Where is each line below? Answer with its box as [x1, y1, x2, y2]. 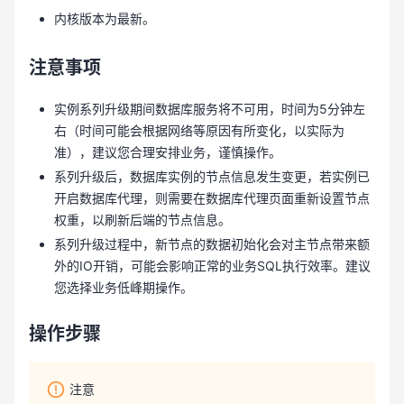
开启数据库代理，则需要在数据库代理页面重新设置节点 [54, 190, 370, 206]
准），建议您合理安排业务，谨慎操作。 [54, 144, 281, 160]
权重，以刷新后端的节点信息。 [54, 212, 231, 227]
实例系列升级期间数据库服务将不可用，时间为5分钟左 [54, 101, 365, 116]
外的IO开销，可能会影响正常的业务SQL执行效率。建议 [54, 258, 371, 273]
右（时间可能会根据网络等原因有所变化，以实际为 [54, 123, 344, 138]
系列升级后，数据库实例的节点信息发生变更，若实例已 [54, 169, 370, 184]
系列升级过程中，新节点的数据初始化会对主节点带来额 [54, 236, 370, 252]
